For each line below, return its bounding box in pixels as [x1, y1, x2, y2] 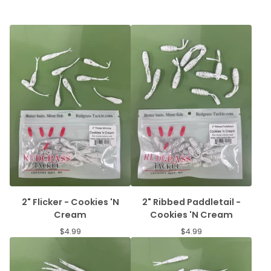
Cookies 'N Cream [149, 208, 233, 221]
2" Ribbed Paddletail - [142, 195, 241, 208]
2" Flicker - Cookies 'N [21, 195, 119, 208]
